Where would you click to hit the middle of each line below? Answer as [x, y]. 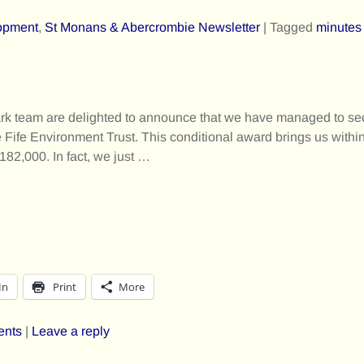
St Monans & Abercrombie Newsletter [152, 27]
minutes [339, 27]
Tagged [291, 27]
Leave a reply [71, 331]
